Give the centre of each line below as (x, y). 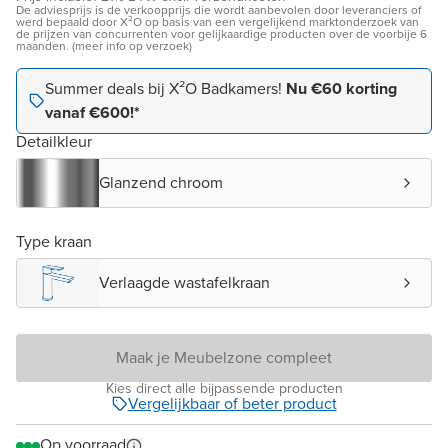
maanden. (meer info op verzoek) (104, 46)
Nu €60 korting (341, 88)
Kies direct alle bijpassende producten (224, 388)
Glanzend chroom (161, 182)
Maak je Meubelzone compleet (224, 357)
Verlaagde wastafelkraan (184, 282)
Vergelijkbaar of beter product (232, 403)
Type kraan (54, 241)
